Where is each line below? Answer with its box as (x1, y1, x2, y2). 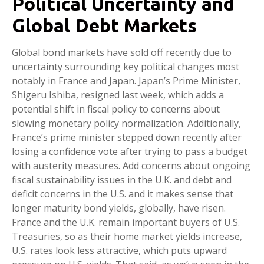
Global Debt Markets (12, 15, 197, 36)
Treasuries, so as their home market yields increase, (12, 230, 242, 243)
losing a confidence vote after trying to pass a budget (12, 145, 247, 158)
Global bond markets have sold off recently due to (12, 46, 232, 59)
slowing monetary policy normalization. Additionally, (12, 117, 241, 130)
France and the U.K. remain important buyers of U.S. (12, 216, 240, 229)
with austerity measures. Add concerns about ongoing (12, 159, 250, 172)
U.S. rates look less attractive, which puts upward (12, 244, 227, 257)
